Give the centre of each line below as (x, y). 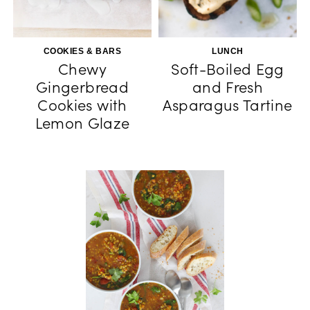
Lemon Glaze (82, 123)
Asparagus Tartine (228, 105)
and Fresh (228, 87)
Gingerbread (82, 87)
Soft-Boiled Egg (228, 69)
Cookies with (82, 105)
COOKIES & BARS (82, 51)
